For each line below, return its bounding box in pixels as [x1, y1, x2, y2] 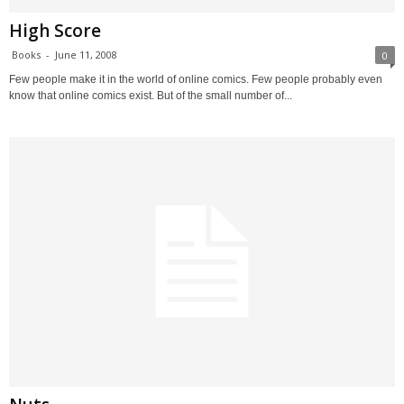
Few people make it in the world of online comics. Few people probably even [9, 73, 382, 87]
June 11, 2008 [55, 48, 117, 62]
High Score [9, 19, 101, 43]
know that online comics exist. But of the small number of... [9, 89, 292, 103]
